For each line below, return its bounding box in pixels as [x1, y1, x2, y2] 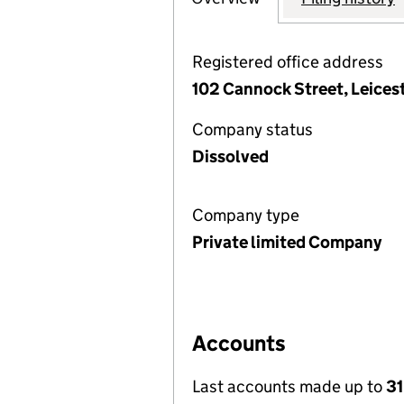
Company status [192, 119, 313, 140]
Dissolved [192, 146, 269, 167]
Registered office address [192, 51, 383, 72]
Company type [192, 205, 299, 225]
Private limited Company [192, 232, 381, 252]
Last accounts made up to [192, 376, 386, 397]
